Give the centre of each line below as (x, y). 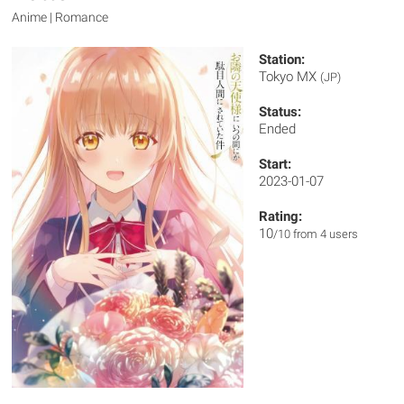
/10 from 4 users (316, 234)
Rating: (281, 216)
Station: (282, 60)
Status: (280, 112)
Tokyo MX (290, 77)
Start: (275, 164)
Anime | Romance (60, 17)
